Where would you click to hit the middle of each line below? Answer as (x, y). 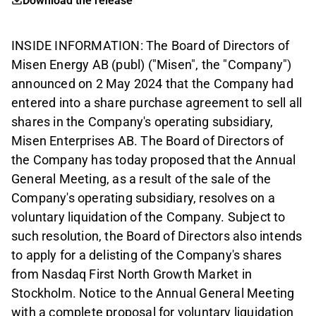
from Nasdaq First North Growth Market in (132, 274)
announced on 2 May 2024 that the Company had (152, 84)
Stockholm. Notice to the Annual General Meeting (153, 293)
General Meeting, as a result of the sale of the (141, 179)
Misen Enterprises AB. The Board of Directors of (148, 141)
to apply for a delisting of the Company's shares (147, 255)
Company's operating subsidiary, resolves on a (144, 198)
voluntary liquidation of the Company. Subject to (148, 217)
